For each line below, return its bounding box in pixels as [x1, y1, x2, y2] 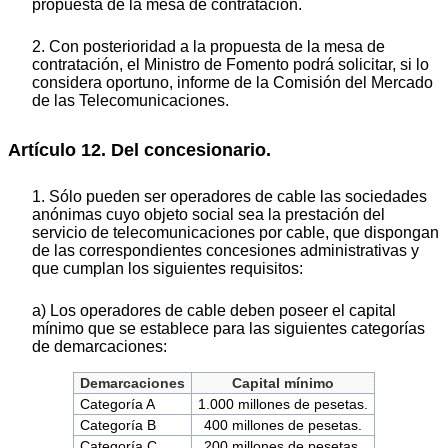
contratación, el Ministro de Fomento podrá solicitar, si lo [32, 55, 429, 73]
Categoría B [79, 417, 156, 434]
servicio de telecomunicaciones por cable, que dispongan [32, 224, 439, 242]
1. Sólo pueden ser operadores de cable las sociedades [32, 188, 427, 206]
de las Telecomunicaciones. [32, 91, 229, 109]
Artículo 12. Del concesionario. [8, 139, 271, 160]
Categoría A [79, 396, 155, 413]
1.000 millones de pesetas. [198, 396, 368, 413]
